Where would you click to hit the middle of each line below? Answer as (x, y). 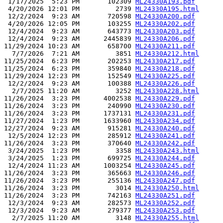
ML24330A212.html (167, 54)
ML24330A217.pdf (165, 61)
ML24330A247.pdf (165, 181)
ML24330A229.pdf (165, 99)
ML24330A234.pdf (165, 121)
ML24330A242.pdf (165, 143)
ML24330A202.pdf (165, 24)
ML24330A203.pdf (165, 31)
